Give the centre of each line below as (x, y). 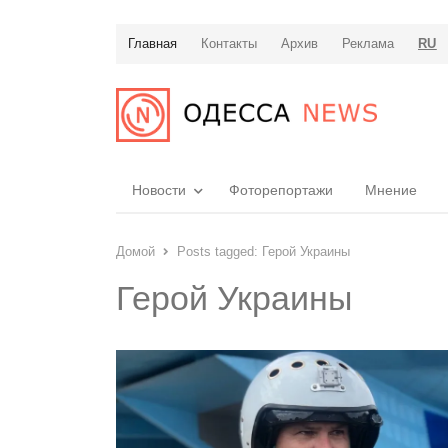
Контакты (229, 43)
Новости (159, 189)
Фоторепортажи (281, 189)
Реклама (368, 43)
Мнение (391, 189)
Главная (152, 43)
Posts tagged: (219, 251)
